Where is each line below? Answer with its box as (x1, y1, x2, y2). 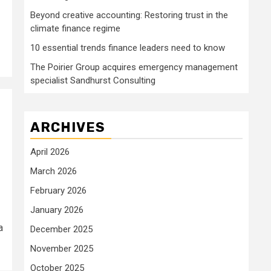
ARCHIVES (30, 119, 105, 135)
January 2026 (30, 204, 83, 215)
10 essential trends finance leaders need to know (30, 42, 225, 53)
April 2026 (30, 146, 70, 157)
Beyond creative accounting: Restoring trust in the (30, 9, 228, 21)
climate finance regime (30, 22, 120, 34)
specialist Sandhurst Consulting (30, 74, 155, 86)
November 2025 (30, 243, 93, 254)
